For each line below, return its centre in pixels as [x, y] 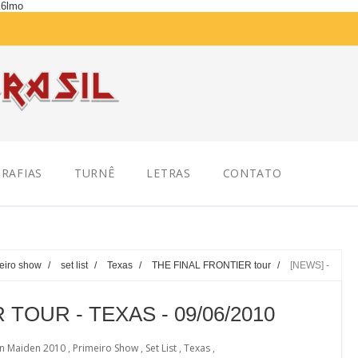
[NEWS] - [310, 265]
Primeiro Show [105, 348]
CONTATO [252, 173]
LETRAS [169, 173]
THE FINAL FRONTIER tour [211, 265]
